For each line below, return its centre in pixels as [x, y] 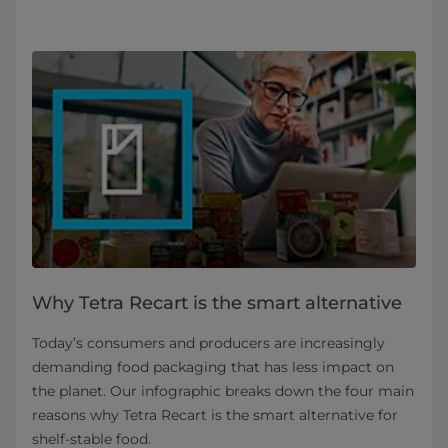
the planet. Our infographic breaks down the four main [223, 390]
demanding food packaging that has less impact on [213, 366]
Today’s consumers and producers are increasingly [208, 342]
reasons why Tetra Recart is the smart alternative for [215, 414]
